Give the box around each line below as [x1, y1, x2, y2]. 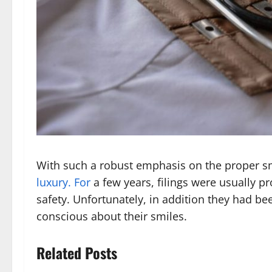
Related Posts [36, 242, 117, 263]
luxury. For [36, 175, 90, 189]
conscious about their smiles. [36, 209, 187, 223]
